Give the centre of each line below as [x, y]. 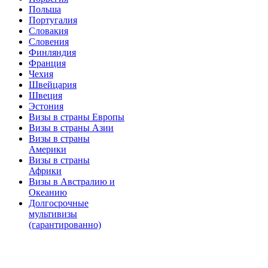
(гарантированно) [65, 225]
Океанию [48, 192]
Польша [45, 9]
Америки [48, 149]
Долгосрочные [59, 203]
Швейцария [53, 85]
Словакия [48, 31]
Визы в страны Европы [77, 117]
